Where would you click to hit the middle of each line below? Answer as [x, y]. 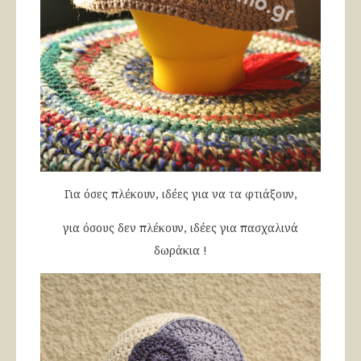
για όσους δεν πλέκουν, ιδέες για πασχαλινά [180, 227]
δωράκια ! [180, 250]
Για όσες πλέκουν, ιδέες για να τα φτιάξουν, [180, 193]
